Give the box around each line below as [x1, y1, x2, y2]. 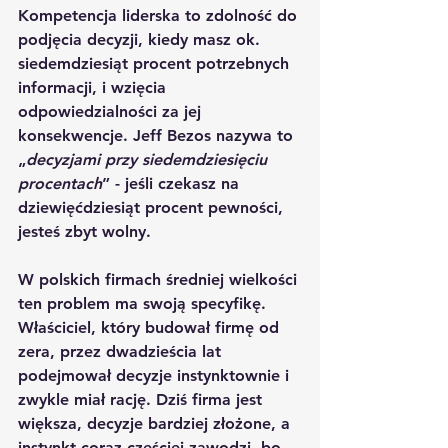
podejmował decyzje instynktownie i [18, 365, 294, 385]
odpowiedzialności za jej [18, 101, 206, 121]
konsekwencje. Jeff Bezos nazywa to [18, 125, 298, 145]
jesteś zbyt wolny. [18, 221, 151, 241]
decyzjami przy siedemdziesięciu [26, 149, 272, 169]
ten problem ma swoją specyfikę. [18, 293, 271, 313]
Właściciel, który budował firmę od [18, 317, 284, 337]
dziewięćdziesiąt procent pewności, [18, 197, 288, 217]
